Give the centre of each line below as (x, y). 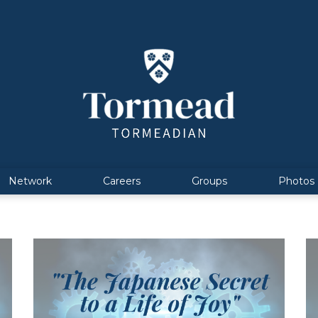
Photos (296, 181)
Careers (122, 181)
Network (30, 181)
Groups (209, 181)
